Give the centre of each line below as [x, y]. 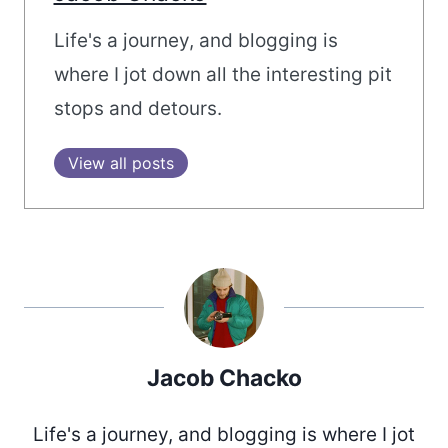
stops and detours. [137, 108]
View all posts [120, 162]
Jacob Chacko [224, 377]
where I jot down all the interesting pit [222, 74]
